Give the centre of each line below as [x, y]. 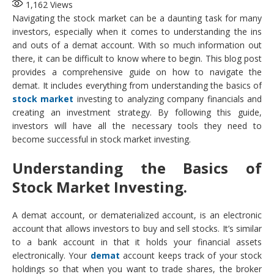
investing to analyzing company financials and [168, 99]
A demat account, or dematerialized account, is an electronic [137, 215]
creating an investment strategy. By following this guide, [137, 113]
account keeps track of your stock [191, 256]
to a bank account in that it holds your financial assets [137, 242]
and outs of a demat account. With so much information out [137, 45]
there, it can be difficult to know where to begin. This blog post [137, 59]
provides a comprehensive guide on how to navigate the [137, 72]
